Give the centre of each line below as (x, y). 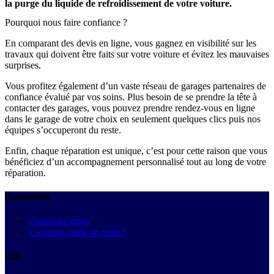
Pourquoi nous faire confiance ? (66, 23)
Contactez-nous (59, 221)
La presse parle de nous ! (77, 232)
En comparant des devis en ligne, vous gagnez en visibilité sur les (131, 43)
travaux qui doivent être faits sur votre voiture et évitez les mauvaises (137, 54)
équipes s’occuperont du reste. (63, 130)
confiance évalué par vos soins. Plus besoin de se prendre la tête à (131, 97)
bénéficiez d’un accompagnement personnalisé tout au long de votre (135, 162)
